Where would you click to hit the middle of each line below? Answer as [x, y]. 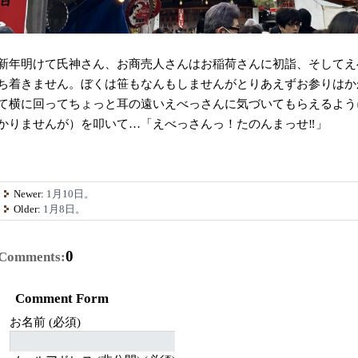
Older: [29, 209]
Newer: [30, 193]
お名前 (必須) [45, 322]
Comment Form [62, 299]
